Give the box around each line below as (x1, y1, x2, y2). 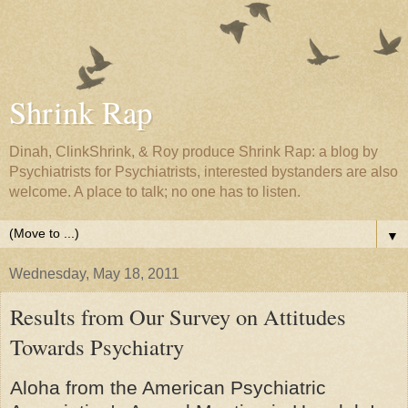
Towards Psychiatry (10, 331, 184, 362)
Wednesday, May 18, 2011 (9, 266, 179, 281)
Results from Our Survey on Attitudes (10, 301, 346, 331)
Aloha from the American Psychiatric (10, 376, 326, 398)
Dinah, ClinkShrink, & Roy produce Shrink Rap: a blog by (9, 144, 378, 159)
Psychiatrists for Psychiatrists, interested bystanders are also (9, 164, 398, 179)
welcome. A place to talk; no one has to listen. (9, 184, 301, 199)
